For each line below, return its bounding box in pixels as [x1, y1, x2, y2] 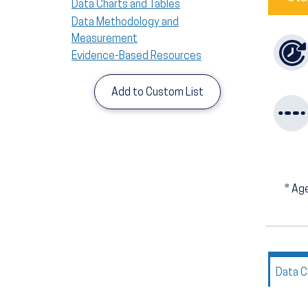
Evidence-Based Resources [71, 51, 201, 63]
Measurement [71, 33, 137, 45]
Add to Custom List [111, 87, 203, 98]
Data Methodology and [71, 16, 179, 28]
